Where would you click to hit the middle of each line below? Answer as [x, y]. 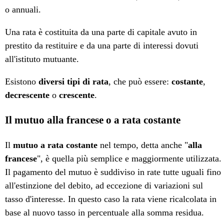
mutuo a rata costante [55, 145]
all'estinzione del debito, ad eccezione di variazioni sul [104, 186]
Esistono [22, 82]
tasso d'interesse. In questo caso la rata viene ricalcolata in [111, 199]
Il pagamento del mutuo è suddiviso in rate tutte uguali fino [113, 172]
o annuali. [23, 10]
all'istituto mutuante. [42, 59]
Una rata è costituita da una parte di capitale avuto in [101, 32]
